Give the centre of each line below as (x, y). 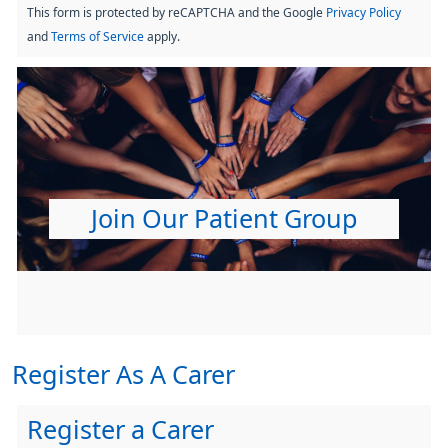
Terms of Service (97, 36)
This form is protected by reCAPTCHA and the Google (176, 12)
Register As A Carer (123, 374)
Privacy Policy (363, 12)
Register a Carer (120, 429)
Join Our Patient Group (224, 218)
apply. (162, 36)
